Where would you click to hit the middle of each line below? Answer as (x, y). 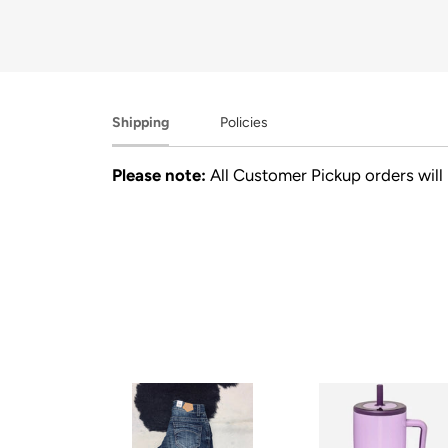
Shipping (140, 122)
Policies (244, 122)
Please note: (159, 174)
